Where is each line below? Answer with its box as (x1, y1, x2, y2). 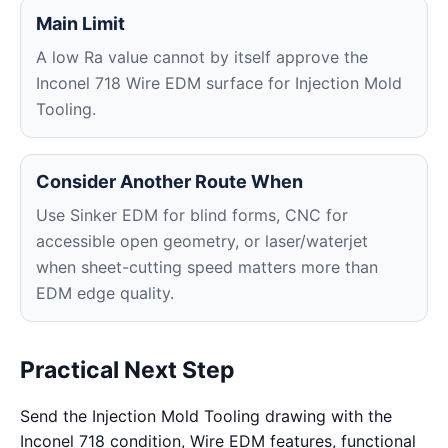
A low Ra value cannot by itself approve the (36, 47, 368, 67)
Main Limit (36, 13, 125, 34)
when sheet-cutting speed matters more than (36, 257, 378, 277)
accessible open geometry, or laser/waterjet (36, 231, 368, 251)
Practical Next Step (20, 356, 235, 384)
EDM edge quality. (36, 283, 174, 303)
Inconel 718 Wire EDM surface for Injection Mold (36, 73, 402, 93)
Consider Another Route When (36, 171, 303, 192)
